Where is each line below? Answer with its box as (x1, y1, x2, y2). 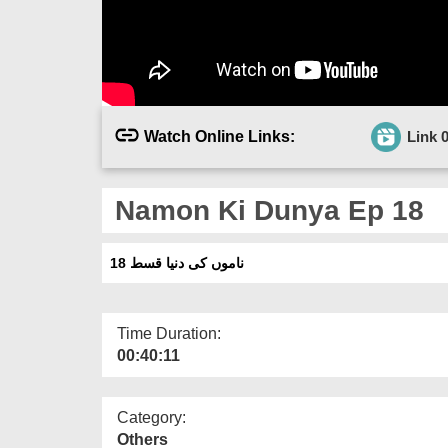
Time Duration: (117, 324, 221, 342)
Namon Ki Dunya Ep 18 (107, 194, 424, 226)
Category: (117, 408, 186, 426)
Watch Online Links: (144, 127, 295, 145)
